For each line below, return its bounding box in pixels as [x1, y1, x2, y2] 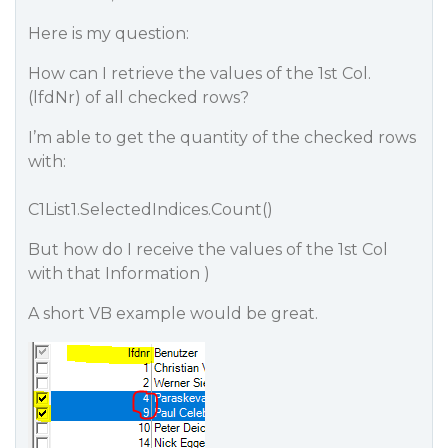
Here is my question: [28, 24, 189, 43]
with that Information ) [28, 264, 210, 283]
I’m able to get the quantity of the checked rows [28, 128, 416, 147]
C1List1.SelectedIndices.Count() [28, 200, 273, 219]
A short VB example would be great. [28, 304, 318, 323]
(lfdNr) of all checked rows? [28, 88, 249, 107]
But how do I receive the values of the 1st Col [28, 240, 388, 259]
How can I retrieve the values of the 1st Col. [28, 64, 371, 83]
